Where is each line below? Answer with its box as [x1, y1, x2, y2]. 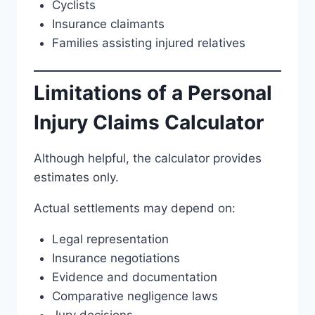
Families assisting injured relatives [51, 35, 245, 50]
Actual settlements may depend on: [34, 200, 236, 215]
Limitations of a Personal [34, 80, 272, 105]
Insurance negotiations [51, 250, 180, 265]
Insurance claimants [51, 16, 165, 31]
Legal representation [51, 231, 169, 246]
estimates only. [34, 169, 119, 184]
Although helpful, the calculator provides [34, 150, 262, 165]
